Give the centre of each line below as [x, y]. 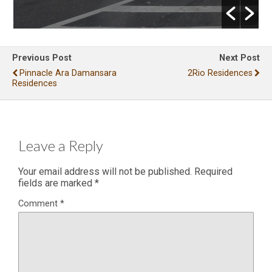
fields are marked [56, 183]
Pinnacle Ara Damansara [68, 73]
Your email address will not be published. [105, 172]
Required [213, 172]
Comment [39, 204]
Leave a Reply [61, 145]
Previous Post [42, 58]
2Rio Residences [220, 73]
